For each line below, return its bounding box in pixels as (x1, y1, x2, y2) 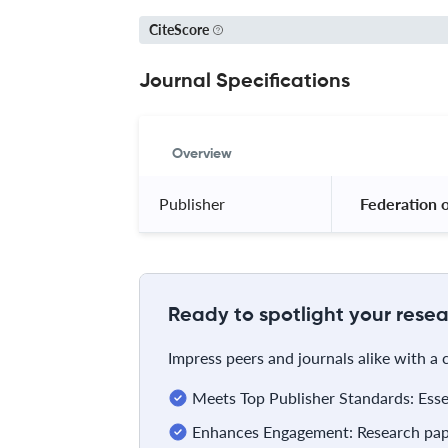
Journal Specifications (139, 71, 350, 92)
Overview (172, 146, 232, 161)
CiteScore (149, 21, 209, 38)
